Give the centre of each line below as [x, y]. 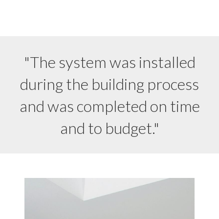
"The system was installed [109, 62]
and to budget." [109, 128]
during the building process [109, 84]
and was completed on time [109, 106]
